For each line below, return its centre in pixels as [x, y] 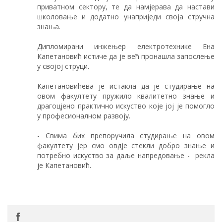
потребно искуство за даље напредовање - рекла [126, 155]
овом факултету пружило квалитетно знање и [126, 96]
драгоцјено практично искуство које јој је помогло [126, 106]
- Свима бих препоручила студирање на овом [126, 135]
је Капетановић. [64, 165]
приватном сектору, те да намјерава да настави [126, 6]
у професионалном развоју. [84, 115]
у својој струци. [63, 66]
